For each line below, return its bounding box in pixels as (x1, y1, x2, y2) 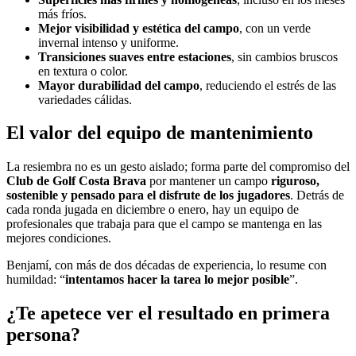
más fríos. (38, 6, 87, 21)
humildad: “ (6, 273, 65, 287)
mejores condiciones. (6, 231, 111, 246)
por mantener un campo (146, 174, 271, 188)
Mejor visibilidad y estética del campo (38, 21, 239, 35)
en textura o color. (38, 64, 128, 78)
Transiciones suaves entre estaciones (38, 49, 231, 64)
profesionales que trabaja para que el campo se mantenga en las (6, 217, 322, 231)
